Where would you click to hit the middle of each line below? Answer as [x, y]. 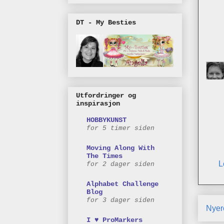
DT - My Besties [106, 22]
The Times [104, 156]
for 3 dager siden [120, 200]
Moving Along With [120, 148]
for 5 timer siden [120, 128]
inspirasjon [98, 104]
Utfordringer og [106, 96]
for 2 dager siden [120, 164]
